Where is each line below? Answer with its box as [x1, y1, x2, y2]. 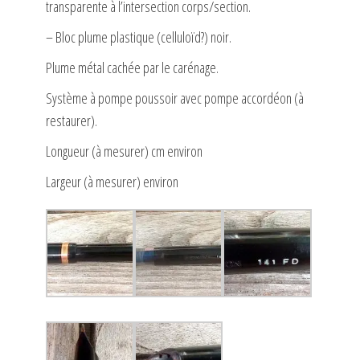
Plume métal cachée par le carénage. [45, 58, 219, 78]
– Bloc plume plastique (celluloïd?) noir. [45, 27, 231, 47]
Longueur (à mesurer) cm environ [45, 141, 202, 162]
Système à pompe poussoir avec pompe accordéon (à [45, 88, 304, 108]
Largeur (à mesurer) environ [45, 172, 178, 192]
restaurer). [45, 111, 97, 131]
